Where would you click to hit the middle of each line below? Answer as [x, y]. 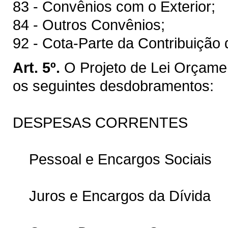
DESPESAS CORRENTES [100, 122]
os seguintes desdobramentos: [113, 85]
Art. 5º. [36, 67]
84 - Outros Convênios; [89, 24]
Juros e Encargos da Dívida [112, 195]
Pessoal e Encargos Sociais [112, 159]
